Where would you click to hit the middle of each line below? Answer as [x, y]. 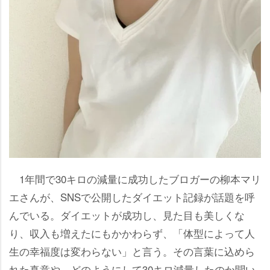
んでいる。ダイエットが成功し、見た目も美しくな [127, 215]
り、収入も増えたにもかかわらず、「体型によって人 [132, 233]
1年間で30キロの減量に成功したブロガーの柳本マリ [135, 179]
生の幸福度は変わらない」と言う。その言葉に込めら [132, 251]
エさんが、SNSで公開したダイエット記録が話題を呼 [132, 197]
